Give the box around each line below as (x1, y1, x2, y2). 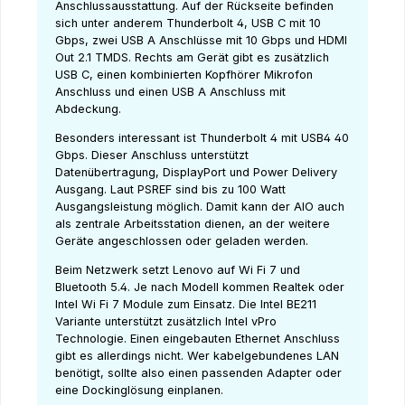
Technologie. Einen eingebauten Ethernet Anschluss (55, 331, 340, 345)
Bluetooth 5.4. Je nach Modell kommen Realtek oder (55, 279, 344, 294)
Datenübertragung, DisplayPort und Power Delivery (55, 165, 337, 179)
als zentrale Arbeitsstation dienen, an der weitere (55, 216, 330, 231)
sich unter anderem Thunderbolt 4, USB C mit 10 (55, 15, 321, 30)
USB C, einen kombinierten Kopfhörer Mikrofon (55, 67, 313, 81)
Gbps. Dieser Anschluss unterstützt (55, 147, 249, 162)
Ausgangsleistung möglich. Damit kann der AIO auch (55, 199, 344, 213)
